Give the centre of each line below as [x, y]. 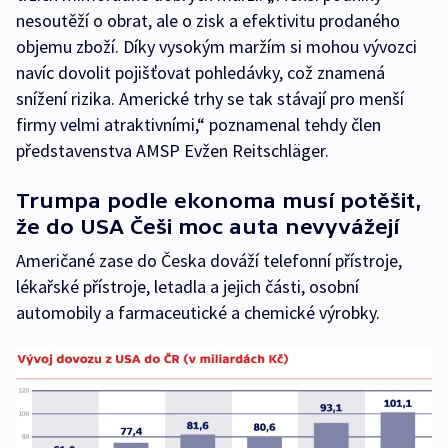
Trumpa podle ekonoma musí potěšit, [218, 200]
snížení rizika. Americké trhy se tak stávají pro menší [210, 98]
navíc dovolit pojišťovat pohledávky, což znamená [200, 72]
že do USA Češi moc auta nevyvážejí [207, 226]
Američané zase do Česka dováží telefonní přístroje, [209, 260]
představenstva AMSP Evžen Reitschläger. [172, 150]
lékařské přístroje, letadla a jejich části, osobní [187, 286]
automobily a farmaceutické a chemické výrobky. [198, 312]
